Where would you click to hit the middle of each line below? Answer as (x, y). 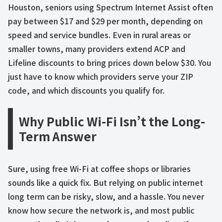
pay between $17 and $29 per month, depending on (105, 21)
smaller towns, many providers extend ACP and (97, 48)
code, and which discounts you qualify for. (86, 90)
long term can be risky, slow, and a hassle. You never (106, 196)
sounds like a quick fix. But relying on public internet (106, 182)
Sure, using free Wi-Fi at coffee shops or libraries (99, 168)
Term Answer (58, 136)
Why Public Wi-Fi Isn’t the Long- (112, 121)
